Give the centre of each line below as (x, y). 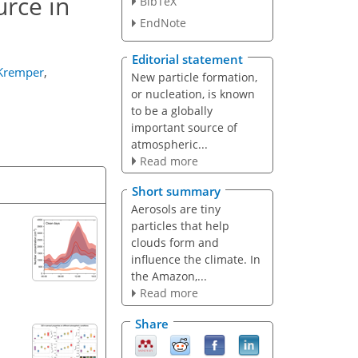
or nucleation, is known (193, 93)
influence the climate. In (195, 260)
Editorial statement (187, 59)
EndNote (163, 23)
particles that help (180, 226)
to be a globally (171, 110)
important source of (184, 127)
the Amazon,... (169, 276)
